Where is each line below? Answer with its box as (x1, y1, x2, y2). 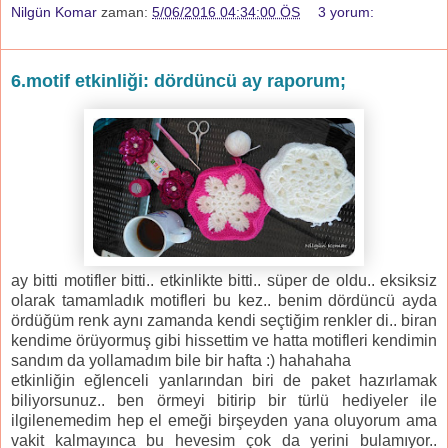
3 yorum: (318, 3, 375, 20)
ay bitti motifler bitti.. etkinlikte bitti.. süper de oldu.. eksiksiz (11, 271, 437, 289)
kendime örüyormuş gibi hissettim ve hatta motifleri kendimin (11, 331, 437, 349)
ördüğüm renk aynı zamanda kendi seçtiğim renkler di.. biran (11, 311, 437, 329)
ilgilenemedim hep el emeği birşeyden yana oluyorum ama (11, 411, 437, 429)
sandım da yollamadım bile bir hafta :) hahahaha (11, 351, 355, 369)
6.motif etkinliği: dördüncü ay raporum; (11, 70, 346, 91)
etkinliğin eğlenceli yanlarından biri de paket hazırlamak (11, 371, 437, 389)
